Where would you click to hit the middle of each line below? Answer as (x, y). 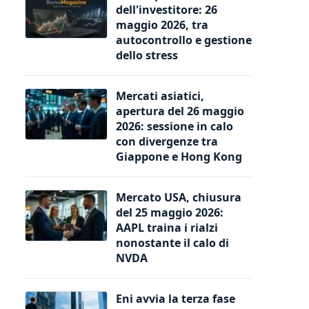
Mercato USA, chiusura (179, 197)
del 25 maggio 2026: (170, 212)
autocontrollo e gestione (184, 40)
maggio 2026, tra (162, 24)
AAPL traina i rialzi (167, 227)
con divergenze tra (167, 141)
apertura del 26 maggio (180, 111)
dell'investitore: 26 (167, 9)
